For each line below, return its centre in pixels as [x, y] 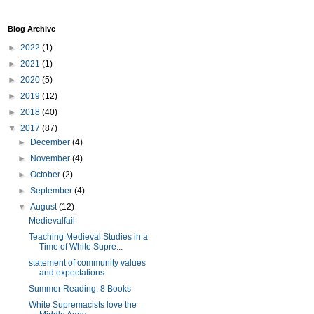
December [52, 142]
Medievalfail [52, 221]
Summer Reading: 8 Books [80, 289]
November [52, 158]
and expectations [71, 273]
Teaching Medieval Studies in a [88, 237]
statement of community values [87, 263]
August [45, 207]
